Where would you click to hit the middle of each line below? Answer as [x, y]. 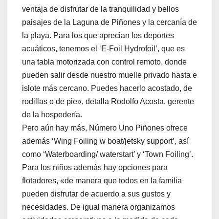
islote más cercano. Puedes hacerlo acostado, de [107, 88]
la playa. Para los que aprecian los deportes [98, 36]
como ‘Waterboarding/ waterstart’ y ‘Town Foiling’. [108, 154]
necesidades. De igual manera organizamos [99, 207]
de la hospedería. [52, 115]
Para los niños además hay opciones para [95, 168]
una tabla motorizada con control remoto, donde [104, 62]
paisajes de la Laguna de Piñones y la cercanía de [109, 22]
